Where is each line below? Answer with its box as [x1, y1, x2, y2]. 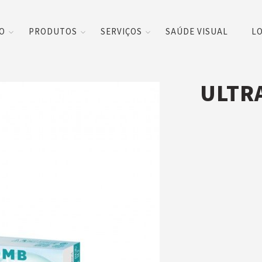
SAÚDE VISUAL [166, 26, 229, 38]
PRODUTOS [29, 26, 78, 38]
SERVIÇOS [101, 26, 143, 38]
